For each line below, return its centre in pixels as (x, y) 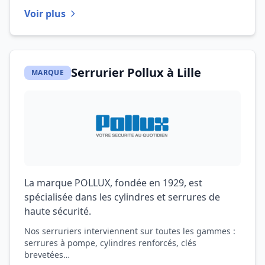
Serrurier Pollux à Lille (136, 72)
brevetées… (47, 255)
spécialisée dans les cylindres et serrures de (122, 197)
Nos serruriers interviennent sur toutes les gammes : (130, 231)
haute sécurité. (58, 211)
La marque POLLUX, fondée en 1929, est (113, 183)
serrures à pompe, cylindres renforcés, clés (110, 243)
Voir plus (45, 14)
